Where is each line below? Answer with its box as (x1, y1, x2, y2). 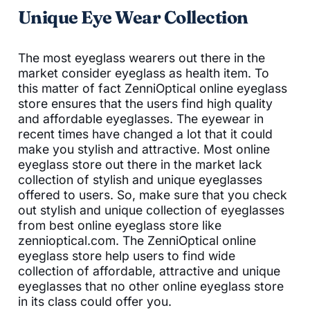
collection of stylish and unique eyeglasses (18, 172, 262, 187)
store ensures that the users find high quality (18, 95, 273, 111)
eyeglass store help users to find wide (18, 248, 235, 263)
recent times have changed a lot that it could (18, 126, 273, 141)
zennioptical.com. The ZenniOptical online (18, 232, 256, 248)
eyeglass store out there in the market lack (18, 156, 262, 172)
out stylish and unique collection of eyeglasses (18, 202, 284, 217)
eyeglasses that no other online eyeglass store (18, 278, 284, 293)
